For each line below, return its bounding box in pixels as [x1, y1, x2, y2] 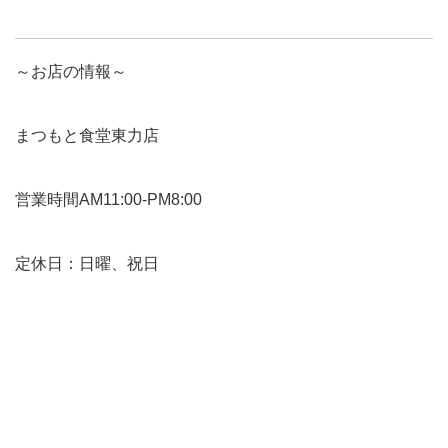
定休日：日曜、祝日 [15, 254, 159, 272]
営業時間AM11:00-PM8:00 [15, 190, 202, 208]
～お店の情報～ [15, 62, 127, 80]
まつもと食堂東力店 [15, 126, 159, 144]
